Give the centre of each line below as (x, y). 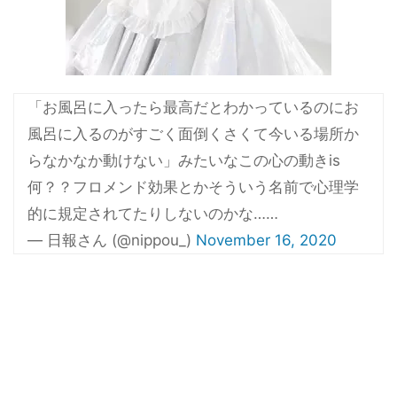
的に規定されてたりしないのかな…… (153, 213)
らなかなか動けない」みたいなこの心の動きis (184, 160)
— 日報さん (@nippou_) (112, 240)
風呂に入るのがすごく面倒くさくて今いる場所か (193, 133)
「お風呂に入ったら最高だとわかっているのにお (193, 107)
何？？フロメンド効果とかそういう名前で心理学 (193, 187)
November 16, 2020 (266, 240)
